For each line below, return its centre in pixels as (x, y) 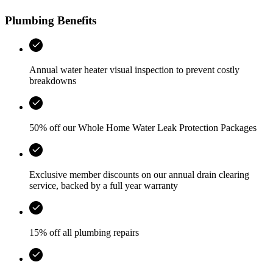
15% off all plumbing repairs (84, 233)
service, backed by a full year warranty (104, 186)
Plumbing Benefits (51, 20)
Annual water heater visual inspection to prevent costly (134, 70)
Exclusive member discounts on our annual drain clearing (139, 175)
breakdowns (53, 81)
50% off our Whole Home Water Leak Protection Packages (143, 128)
